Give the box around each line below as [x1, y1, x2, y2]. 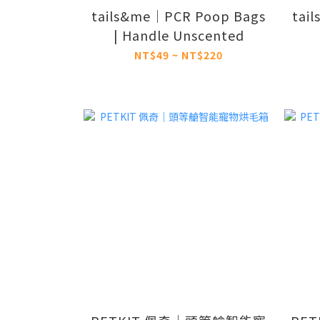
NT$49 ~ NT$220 [134, 48, 224, 63]
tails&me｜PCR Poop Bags [91, 6, 266, 26]
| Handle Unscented [113, 26, 244, 45]
